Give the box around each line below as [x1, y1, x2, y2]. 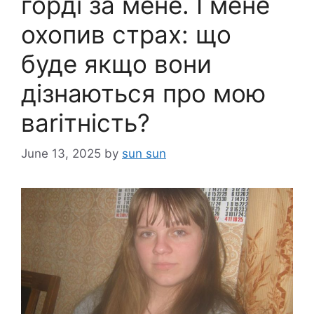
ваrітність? [21, 107, 150, 137]
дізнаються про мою [21, 78, 266, 108]
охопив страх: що [21, 19, 231, 49]
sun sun [122, 146, 166, 161]
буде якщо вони [21, 48, 212, 78]
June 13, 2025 [21, 146, 101, 161]
